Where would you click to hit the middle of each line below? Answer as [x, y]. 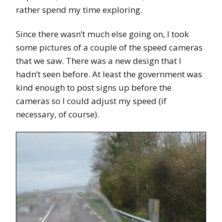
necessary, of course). [57, 114]
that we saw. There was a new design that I [99, 61]
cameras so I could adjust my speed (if [91, 101]
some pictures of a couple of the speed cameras [109, 48]
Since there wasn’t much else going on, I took [102, 34]
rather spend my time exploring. [79, 10]
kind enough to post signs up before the [94, 88]
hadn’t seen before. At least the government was [109, 74]
